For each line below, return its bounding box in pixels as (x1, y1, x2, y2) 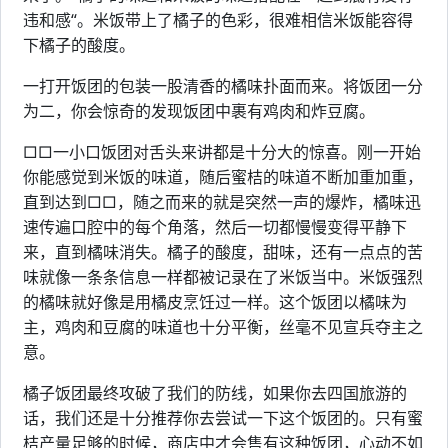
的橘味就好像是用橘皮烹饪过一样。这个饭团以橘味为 (23, 291, 407, 313)
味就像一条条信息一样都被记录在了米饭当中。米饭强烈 (23, 266, 423, 288)
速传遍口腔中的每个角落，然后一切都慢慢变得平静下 (23, 216, 407, 238)
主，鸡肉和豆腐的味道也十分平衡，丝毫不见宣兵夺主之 (23, 316, 423, 338)
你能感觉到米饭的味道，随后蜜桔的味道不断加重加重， (23, 166, 423, 188)
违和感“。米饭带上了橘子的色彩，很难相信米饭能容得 (23, 9, 413, 31)
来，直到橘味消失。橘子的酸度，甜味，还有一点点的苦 (23, 241, 423, 263)
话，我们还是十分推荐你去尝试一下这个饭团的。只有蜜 (23, 407, 423, 429)
